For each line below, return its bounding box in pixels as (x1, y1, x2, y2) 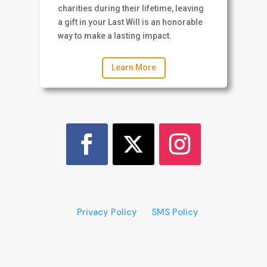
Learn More (111, 63, 156, 73)
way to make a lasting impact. (58, 31, 172, 41)
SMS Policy (151, 206, 199, 218)
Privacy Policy (77, 206, 138, 218)
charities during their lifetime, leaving (58, 4, 204, 14)
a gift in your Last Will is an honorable (58, 17, 203, 27)
